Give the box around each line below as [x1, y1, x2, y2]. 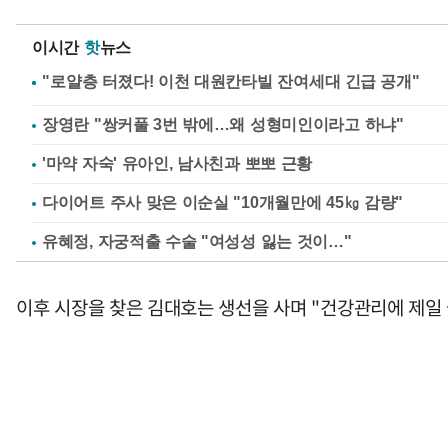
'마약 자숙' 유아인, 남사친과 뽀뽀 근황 [42, 155, 313, 172]
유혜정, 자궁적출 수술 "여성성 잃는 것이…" [42, 233, 352, 250]
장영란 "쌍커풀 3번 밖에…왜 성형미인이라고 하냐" [42, 116, 404, 133]
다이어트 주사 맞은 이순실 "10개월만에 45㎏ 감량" [42, 194, 403, 211]
